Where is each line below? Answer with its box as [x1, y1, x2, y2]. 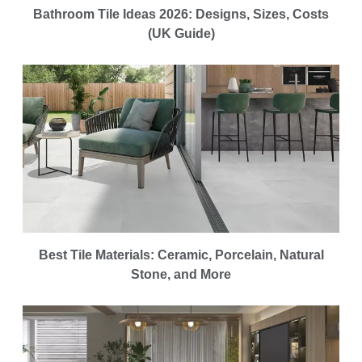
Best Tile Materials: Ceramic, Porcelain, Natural [38, 247, 324, 262]
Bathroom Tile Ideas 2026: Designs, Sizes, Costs [33, 7, 329, 22]
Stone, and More [131, 267, 231, 281]
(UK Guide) [147, 27, 215, 41]
